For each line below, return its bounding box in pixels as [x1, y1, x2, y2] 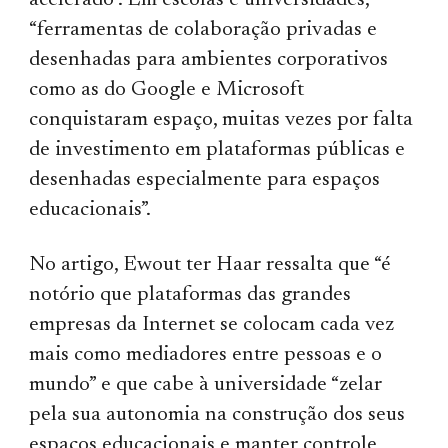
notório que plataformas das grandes [29, 284, 352, 306]
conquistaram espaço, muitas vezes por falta [29, 109, 414, 131]
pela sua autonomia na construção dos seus [29, 404, 406, 426]
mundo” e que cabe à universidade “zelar [29, 374, 383, 396]
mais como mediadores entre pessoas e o [29, 344, 383, 366]
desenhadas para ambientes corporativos [29, 49, 389, 71]
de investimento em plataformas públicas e [29, 139, 406, 161]
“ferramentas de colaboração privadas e [29, 19, 378, 41]
